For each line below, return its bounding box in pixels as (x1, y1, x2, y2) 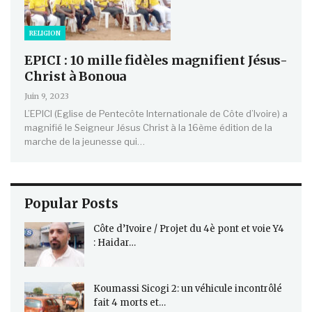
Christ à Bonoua (24, 68, 126, 85)
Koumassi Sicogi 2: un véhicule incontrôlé (93, 282, 282, 295)
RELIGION (29, 29, 61, 38)
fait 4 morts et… (93, 296, 166, 309)
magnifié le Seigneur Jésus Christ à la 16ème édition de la (24, 122, 272, 134)
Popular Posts (24, 195, 118, 212)
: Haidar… (93, 237, 136, 249)
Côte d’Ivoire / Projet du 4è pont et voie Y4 (93, 223, 284, 235)
